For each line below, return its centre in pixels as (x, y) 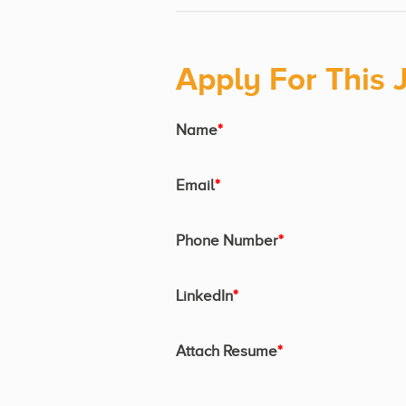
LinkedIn (204, 295)
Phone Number (227, 240)
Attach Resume (227, 351)
